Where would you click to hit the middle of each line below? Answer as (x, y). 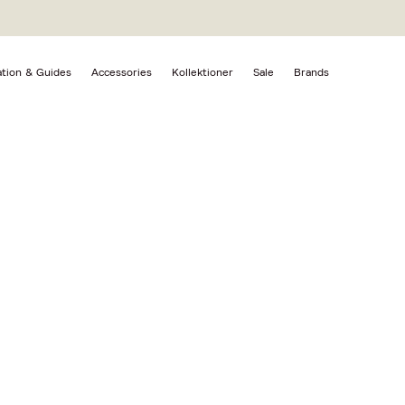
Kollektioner (202, 72)
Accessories (122, 72)
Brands (311, 72)
